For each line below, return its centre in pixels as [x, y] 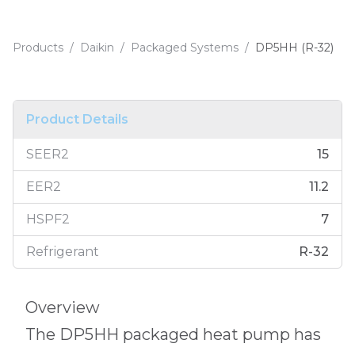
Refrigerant [63, 252]
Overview [63, 307]
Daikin [97, 48]
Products [38, 48]
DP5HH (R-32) [294, 48]
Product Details [77, 119]
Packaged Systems [185, 48]
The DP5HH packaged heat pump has [173, 334]
